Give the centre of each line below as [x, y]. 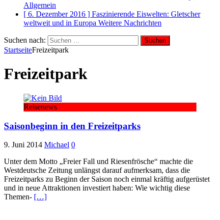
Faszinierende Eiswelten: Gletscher [146, 14]
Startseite [18, 50]
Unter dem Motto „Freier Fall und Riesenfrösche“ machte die [98, 162]
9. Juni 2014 [23, 145]
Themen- [19, 197]
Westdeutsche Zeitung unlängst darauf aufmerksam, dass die [97, 170]
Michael [57, 145]
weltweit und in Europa [61, 23]
